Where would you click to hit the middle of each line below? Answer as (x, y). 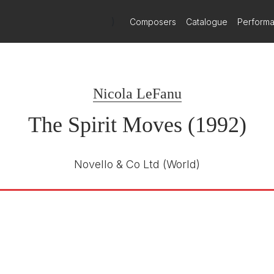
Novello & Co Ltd (117, 164)
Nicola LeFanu (137, 94)
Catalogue (207, 21)
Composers (153, 21)
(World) (181, 164)
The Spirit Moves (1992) (137, 125)
